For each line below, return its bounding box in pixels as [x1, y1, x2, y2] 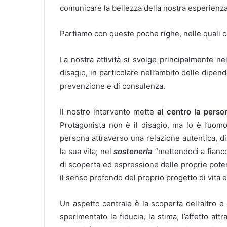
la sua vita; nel [60, 146, 114, 156]
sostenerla [113, 146, 153, 156]
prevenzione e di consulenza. [60, 81, 165, 91]
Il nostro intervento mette [60, 107, 158, 117]
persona [60, 133, 89, 143]
